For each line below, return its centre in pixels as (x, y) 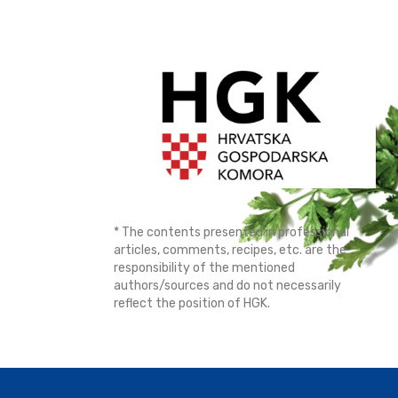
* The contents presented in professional (232, 233)
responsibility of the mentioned (205, 268)
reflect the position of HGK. (192, 304)
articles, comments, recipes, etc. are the (231, 251)
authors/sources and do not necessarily (228, 286)
